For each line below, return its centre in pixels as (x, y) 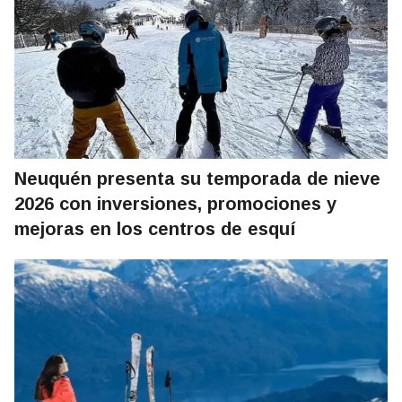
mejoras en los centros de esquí (155, 229)
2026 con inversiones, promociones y (175, 204)
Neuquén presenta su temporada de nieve (197, 179)
